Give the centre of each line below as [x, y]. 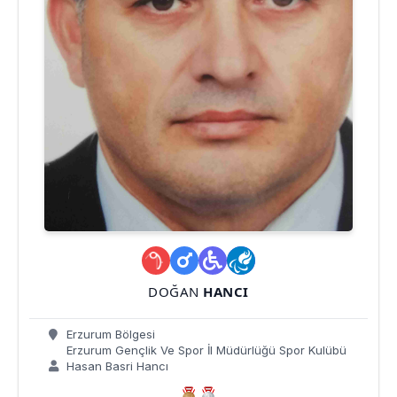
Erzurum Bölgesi [109, 335]
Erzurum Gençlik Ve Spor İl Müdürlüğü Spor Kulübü [205, 350]
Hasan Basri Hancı [116, 366]
